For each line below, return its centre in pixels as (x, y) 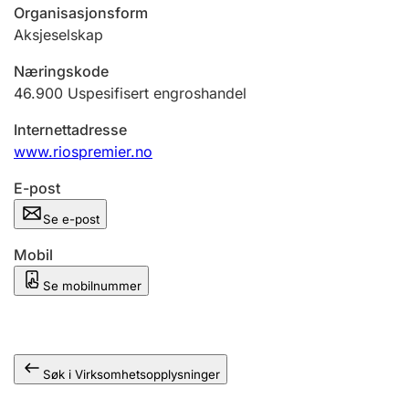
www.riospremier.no (83, 152)
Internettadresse (70, 130)
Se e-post (71, 219)
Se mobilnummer (92, 286)
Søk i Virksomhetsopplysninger (131, 374)
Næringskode (61, 71)
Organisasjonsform (81, 13)
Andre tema (74, 11)
